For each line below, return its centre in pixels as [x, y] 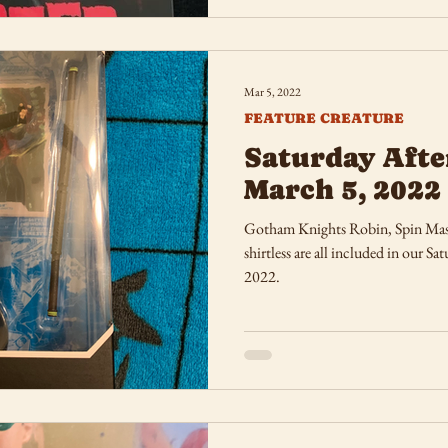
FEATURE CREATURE [324, 117]
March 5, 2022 [342, 188]
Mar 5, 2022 [272, 91]
